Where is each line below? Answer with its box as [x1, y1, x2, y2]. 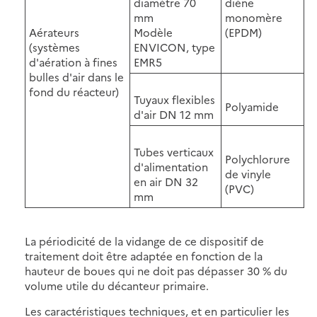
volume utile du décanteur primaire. [25, 277, 209, 293]
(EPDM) [225, 24, 262, 40]
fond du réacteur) [29, 83, 119, 99]
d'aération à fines [29, 54, 117, 69]
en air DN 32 [134, 173, 198, 189]
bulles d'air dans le [29, 69, 124, 84]
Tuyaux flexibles [134, 91, 215, 107]
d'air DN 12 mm [134, 106, 214, 122]
